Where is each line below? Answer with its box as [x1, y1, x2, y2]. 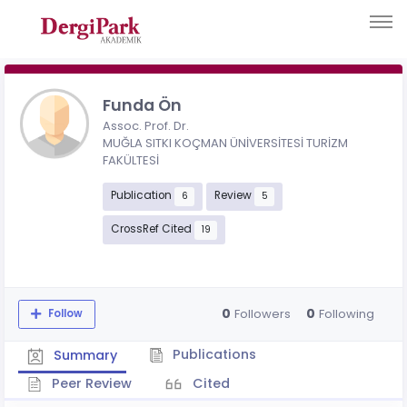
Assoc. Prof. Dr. [103, 116, 189, 134]
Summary [49, 345, 117, 364]
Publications [169, 344, 256, 363]
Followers [233, 305, 291, 323]
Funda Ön [103, 94, 182, 116]
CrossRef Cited [110, 222, 194, 237]
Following [318, 305, 374, 323]
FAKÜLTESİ [103, 151, 159, 169]
